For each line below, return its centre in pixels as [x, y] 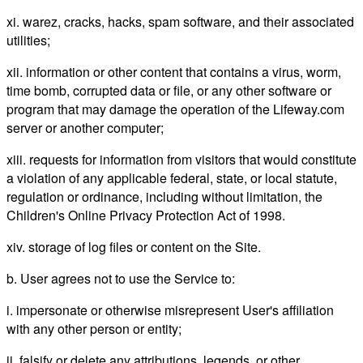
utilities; [28, 40]
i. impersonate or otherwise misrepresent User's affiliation [170, 310]
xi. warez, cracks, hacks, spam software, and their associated [180, 21]
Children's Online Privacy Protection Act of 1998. [146, 215]
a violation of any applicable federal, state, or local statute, [172, 177]
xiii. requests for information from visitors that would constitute [181, 159]
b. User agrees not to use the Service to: [121, 278]
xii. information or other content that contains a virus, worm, [174, 71]
